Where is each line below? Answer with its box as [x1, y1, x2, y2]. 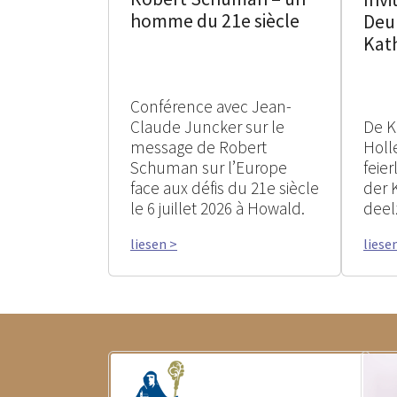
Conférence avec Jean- [130, 96, 292, 117]
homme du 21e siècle [130, 9, 300, 34]
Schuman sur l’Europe [130, 157, 287, 178]
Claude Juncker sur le [130, 116, 284, 137]
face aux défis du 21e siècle [130, 177, 319, 198]
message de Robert [130, 136, 267, 158]
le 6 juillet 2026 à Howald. [130, 198, 305, 219]
